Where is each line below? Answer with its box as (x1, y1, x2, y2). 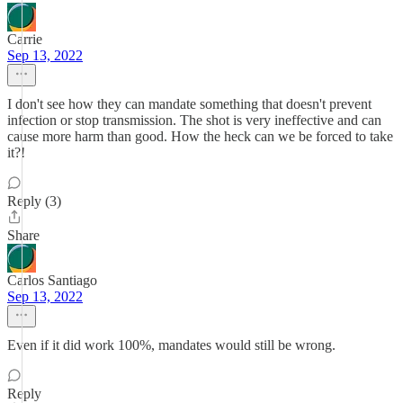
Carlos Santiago (7, 273, 97, 288)
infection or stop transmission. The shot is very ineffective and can (7, 112, 381, 128)
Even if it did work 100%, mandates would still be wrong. (7, 337, 336, 353)
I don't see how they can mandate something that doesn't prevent (7, 96, 372, 112)
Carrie (7, 31, 42, 47)
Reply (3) (7, 193, 61, 209)
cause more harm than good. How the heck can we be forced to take (7, 129, 393, 144)
